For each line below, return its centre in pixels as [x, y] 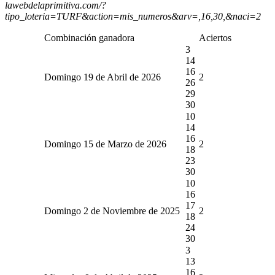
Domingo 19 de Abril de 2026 [102, 77]
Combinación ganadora [89, 37]
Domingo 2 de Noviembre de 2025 [112, 211]
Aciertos [215, 37]
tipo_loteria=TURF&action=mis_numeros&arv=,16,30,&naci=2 [133, 16]
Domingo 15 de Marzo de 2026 [105, 144]
